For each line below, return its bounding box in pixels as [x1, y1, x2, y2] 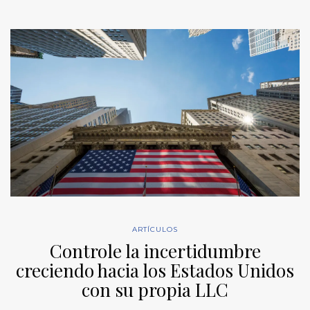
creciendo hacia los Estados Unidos [16, 257, 294, 282]
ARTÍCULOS [132, 224, 178, 234]
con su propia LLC [82, 277, 228, 302]
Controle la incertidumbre [49, 238, 261, 263]
